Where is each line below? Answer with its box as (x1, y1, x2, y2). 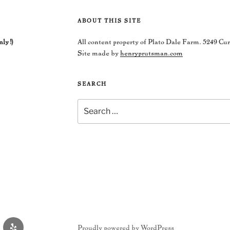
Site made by (77, 48, 120, 57)
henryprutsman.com (120, 48, 183, 57)
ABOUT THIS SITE (77, 16, 141, 24)
